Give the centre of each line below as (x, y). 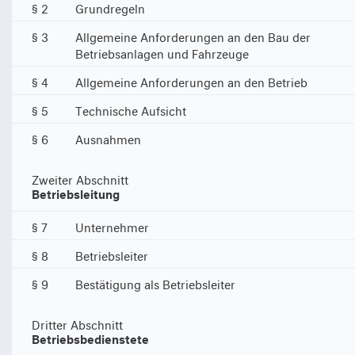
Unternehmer (112, 225)
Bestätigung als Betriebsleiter (155, 282)
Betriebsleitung (76, 193)
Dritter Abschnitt (77, 323)
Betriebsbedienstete (90, 338)
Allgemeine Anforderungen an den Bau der (193, 35)
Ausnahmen (108, 137)
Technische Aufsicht (131, 109)
